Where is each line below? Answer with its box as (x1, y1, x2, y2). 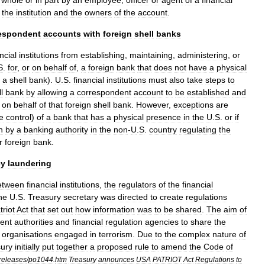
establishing (80, 50, 125, 60)
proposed (97, 242, 132, 251)
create (160, 192, 183, 202)
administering (177, 50, 228, 60)
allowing (37, 88, 67, 97)
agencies (145, 217, 179, 227)
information (93, 205, 135, 214)
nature (212, 230, 237, 239)
